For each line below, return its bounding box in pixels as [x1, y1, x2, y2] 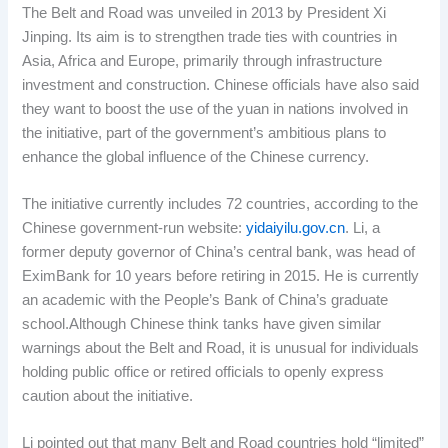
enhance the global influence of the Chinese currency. [22, 148, 370, 165]
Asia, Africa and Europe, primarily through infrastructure [22, 52, 383, 69]
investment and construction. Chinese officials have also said [22, 76, 420, 93]
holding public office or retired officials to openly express [22, 363, 385, 380]
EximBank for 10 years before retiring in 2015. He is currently [22, 267, 420, 284]
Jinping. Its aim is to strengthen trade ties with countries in [22, 28, 398, 45]
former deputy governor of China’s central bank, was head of [22, 243, 416, 260]
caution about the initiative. [22, 387, 194, 404]
